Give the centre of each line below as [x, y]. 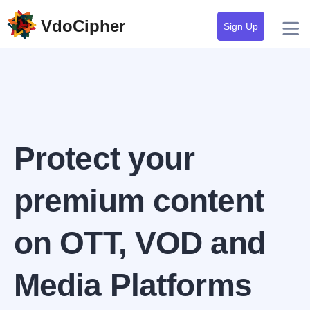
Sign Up [241, 26]
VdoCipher [83, 26]
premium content [139, 201]
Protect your [104, 158]
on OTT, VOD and [140, 243]
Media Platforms [133, 285]
